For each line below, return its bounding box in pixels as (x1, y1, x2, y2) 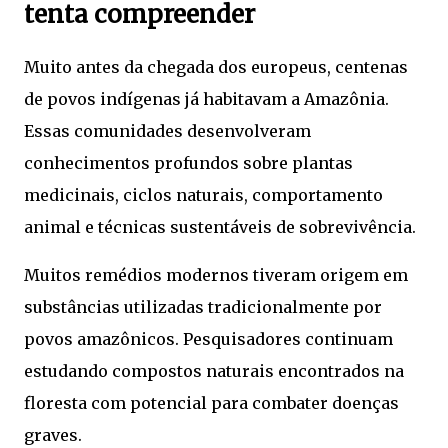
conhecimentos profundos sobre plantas (24, 152, 353, 173)
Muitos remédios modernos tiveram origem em (24, 264, 408, 285)
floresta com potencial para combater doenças (24, 392, 399, 413)
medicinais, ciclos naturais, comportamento (24, 184, 383, 205)
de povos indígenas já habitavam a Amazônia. (24, 88, 389, 109)
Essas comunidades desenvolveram (24, 120, 311, 141)
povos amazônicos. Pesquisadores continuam (24, 328, 393, 349)
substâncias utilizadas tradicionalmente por (24, 296, 382, 317)
